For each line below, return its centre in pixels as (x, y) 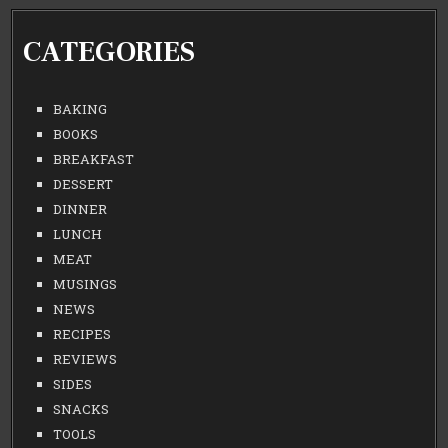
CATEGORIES (109, 51)
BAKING (80, 108)
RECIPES (82, 333)
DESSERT (83, 183)
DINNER (80, 208)
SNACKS (81, 408)
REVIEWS (85, 358)
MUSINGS (85, 283)
